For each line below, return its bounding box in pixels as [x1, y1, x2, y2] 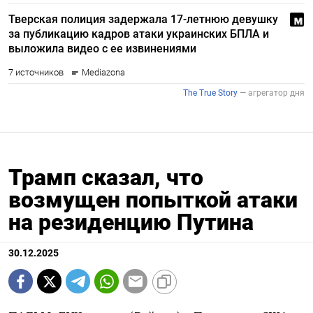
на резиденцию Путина [8, 209, 259, 236]
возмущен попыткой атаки [8, 187, 298, 214]
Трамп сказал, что [8, 164, 203, 191]
